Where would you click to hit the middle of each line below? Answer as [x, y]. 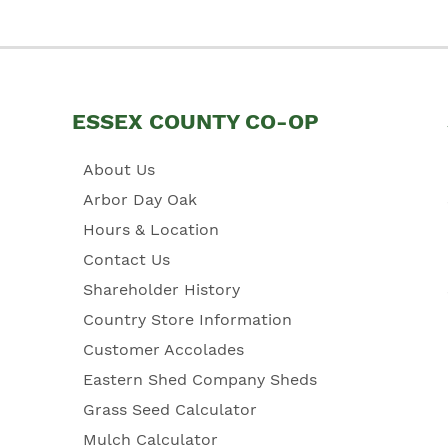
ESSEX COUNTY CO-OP [195, 121]
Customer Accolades [163, 349]
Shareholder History [161, 289]
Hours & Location [150, 229]
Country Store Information [187, 319]
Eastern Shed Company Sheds [199, 379]
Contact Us [126, 259]
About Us [118, 169]
